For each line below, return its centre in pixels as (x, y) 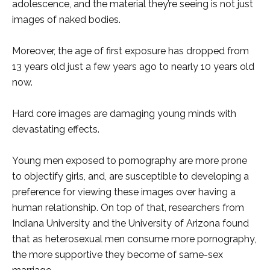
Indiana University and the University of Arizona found (130, 224)
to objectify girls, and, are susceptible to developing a (130, 177)
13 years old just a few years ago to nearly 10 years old (133, 67)
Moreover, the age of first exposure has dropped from (130, 51)
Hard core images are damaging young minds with (124, 114)
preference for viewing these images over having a (124, 192)
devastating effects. (56, 130)
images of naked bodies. (66, 20)
